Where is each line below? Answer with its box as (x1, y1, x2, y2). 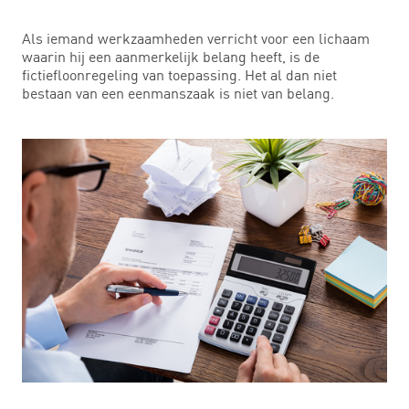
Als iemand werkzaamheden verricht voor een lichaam (22, 28, 370, 47)
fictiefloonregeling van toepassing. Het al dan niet (22, 65, 337, 84)
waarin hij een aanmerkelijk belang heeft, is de (22, 47, 320, 66)
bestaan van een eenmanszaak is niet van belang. (22, 83, 334, 102)
